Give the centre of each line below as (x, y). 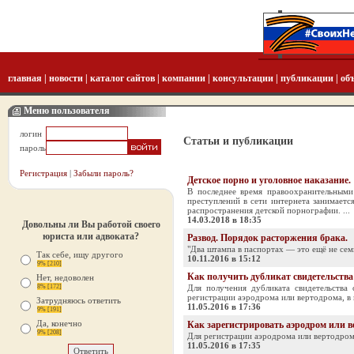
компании (184, 78)
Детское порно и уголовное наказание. (269, 180)
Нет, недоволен (65, 277)
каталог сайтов (122, 78)
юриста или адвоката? (91, 236)
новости (66, 78)
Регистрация (43, 173)
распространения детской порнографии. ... (269, 210)
